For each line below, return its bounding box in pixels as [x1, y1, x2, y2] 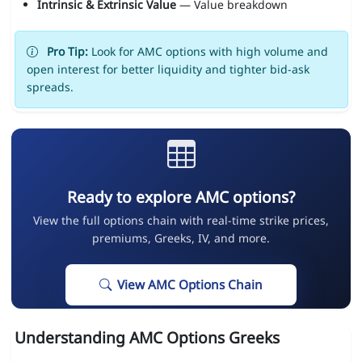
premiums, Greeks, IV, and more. [92, 230, 270, 246]
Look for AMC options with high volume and [87, 44, 328, 60]
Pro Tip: [46, 44, 88, 60]
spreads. [26, 79, 74, 95]
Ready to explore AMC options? [67, 186, 295, 208]
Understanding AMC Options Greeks [14, 326, 280, 349]
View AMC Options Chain [117, 276, 263, 294]
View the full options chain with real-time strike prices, [33, 213, 329, 229]
